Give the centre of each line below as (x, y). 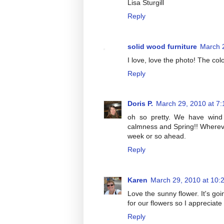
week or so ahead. (157, 136)
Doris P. (140, 104)
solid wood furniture (162, 46)
